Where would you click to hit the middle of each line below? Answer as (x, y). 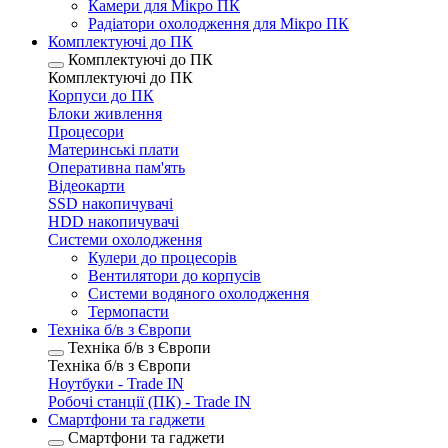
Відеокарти (86, 185)
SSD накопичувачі (110, 203)
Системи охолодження (125, 239)
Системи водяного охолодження (198, 293)
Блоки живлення (105, 113)
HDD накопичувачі (113, 221)
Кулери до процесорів (162, 257)
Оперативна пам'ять (116, 167)
